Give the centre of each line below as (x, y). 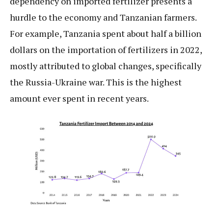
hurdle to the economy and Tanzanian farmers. (103, 17)
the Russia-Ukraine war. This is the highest (96, 82)
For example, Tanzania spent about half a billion (106, 34)
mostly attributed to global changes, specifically (106, 66)
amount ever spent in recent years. (79, 98)
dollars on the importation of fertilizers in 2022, (106, 50)
